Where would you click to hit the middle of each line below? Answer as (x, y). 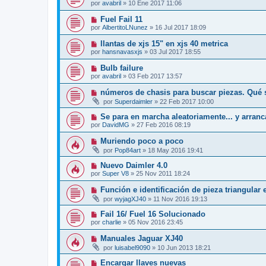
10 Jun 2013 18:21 (184, 248)
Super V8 (115, 174)
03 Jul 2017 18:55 (175, 52)
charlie (112, 222)
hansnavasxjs (122, 52)
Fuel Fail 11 (121, 20)
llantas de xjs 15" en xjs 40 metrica (164, 44)
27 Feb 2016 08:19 (164, 125)
